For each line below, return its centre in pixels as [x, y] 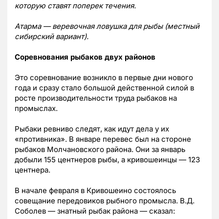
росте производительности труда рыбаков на [96, 98]
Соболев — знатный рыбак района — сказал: [95, 211]
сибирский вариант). [53, 37]
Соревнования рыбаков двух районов [85, 57]
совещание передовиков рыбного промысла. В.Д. [105, 201]
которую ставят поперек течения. [76, 6]
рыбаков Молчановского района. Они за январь [100, 150]
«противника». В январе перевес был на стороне [103, 139]
